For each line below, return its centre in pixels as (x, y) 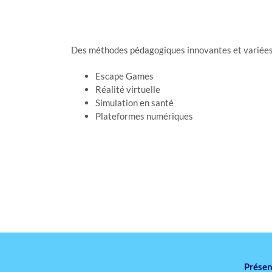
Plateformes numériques (144, 116)
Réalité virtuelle (128, 89)
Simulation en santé (134, 102)
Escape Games (124, 76)
